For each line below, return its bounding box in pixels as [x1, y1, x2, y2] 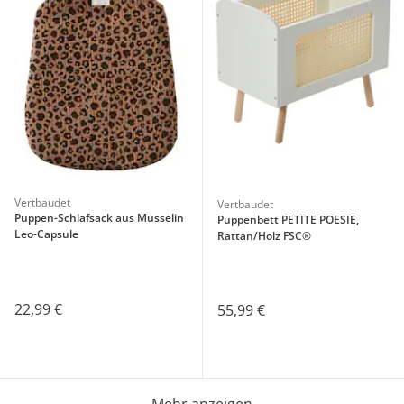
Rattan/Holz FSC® [216, 227, 311, 243]
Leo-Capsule [14, 226, 78, 243]
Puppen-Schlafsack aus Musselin [14, 210, 184, 226]
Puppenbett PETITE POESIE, [216, 211, 359, 227]
